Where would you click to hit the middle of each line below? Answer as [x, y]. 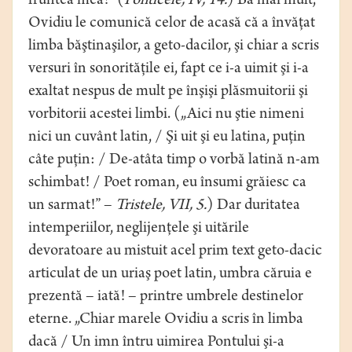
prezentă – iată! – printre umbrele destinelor [166, 298]
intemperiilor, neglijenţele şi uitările [139, 229]
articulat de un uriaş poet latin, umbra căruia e [170, 275]
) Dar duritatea [253, 207]
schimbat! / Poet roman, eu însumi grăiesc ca [167, 184]
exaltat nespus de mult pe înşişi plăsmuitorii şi [168, 93]
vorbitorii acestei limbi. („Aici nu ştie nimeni [166, 115]
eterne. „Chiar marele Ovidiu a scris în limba [166, 321]
